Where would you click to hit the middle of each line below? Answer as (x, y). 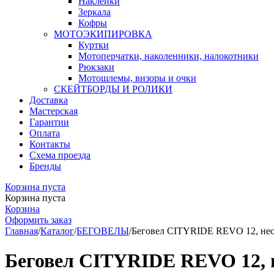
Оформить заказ (38, 220)
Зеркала (94, 12)
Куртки (94, 45)
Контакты (50, 144)
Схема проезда (60, 155)
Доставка (49, 100)
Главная (21, 231)
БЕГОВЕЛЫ (103, 231)
